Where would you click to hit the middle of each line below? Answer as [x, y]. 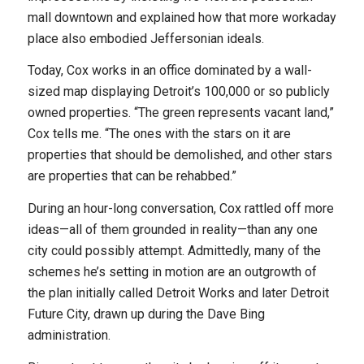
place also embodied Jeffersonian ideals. [145, 38]
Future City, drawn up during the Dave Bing [146, 314]
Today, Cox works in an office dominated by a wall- [169, 71]
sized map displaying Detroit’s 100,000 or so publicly [178, 92]
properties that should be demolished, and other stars [180, 155]
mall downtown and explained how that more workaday [182, 17]
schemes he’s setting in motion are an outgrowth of [172, 272]
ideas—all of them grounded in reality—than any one [172, 230]
